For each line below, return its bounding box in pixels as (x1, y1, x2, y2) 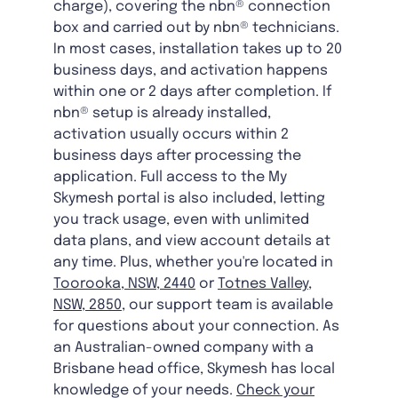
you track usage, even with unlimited (53, 212, 309, 228)
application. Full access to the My (53, 170, 287, 186)
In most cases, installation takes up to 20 (53, 42, 342, 58)
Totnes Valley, (218, 276, 312, 292)
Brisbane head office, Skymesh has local (53, 362, 335, 378)
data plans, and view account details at (53, 234, 330, 250)
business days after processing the (53, 148, 301, 164)
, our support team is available (122, 298, 333, 314)
